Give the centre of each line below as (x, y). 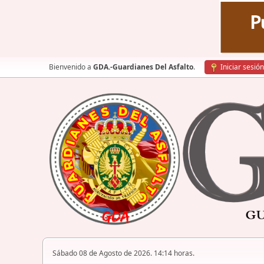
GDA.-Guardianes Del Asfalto (143, 67)
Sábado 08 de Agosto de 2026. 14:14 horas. (123, 253)
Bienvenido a (71, 67)
